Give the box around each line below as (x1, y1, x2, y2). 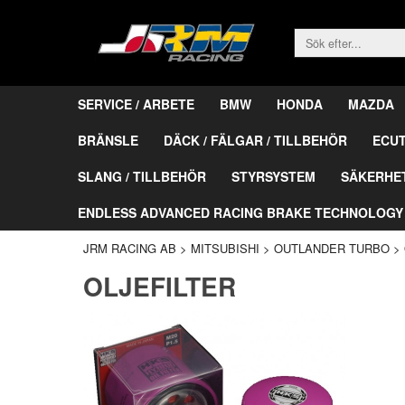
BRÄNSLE (78, 130, 138, 149)
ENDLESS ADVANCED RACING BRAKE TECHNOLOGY (78, 202, 403, 221)
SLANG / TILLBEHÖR (78, 166, 206, 185)
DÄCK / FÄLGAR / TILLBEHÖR (164, 130, 347, 149)
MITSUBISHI (191, 239, 259, 257)
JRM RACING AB (83, 239, 176, 257)
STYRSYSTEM (231, 166, 316, 185)
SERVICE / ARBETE (78, 94, 194, 113)
